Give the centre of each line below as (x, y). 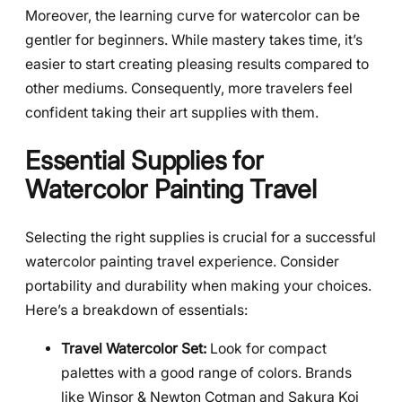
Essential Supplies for (144, 161)
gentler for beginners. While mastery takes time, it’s (194, 40)
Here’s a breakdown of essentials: (136, 310)
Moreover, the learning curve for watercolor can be (192, 16)
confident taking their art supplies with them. (172, 113)
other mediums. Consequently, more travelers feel (189, 89)
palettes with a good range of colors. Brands (206, 372)
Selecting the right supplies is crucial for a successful (201, 237)
